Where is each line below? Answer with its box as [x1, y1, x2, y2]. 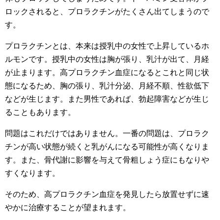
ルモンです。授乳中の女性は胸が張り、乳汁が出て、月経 [5, 55, 209, 63]
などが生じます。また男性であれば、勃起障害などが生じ [5, 95, 209, 103]
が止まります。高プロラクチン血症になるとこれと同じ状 [5, 68, 209, 77]
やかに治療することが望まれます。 [5, 203, 131, 212]
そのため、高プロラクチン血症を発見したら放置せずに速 [5, 190, 209, 198]
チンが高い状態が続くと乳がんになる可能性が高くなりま [5, 142, 209, 151]
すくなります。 [5, 169, 60, 177]
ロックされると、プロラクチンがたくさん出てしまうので [5, 7, 209, 16]
